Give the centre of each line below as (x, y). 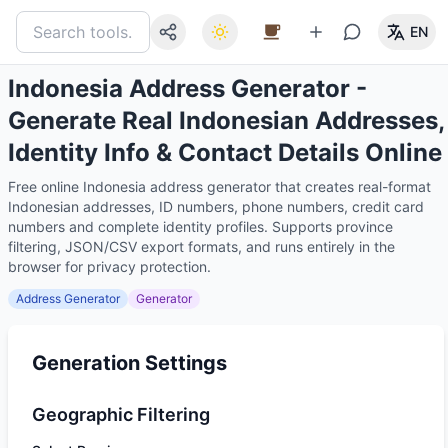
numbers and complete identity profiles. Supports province (200, 226)
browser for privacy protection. (109, 266)
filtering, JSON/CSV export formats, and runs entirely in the (201, 246)
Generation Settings (129, 363)
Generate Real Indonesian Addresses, (226, 120)
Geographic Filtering (121, 414)
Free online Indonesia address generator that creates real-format (219, 186)
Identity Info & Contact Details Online (225, 152)
